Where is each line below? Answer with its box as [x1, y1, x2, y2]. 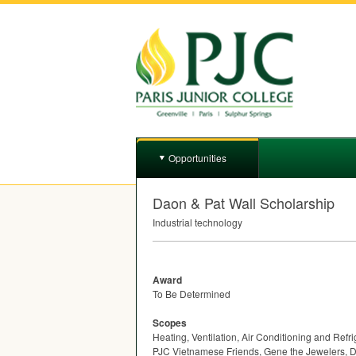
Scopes [153, 315, 187, 330]
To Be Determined [153, 287, 230, 300]
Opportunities [168, 151, 226, 164]
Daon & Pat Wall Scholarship [153, 192, 335, 213]
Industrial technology [153, 215, 242, 229]
